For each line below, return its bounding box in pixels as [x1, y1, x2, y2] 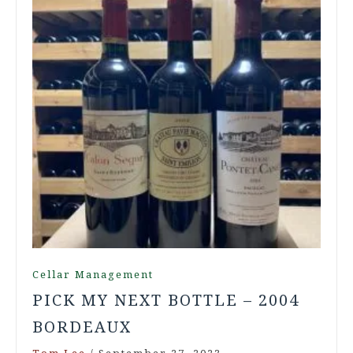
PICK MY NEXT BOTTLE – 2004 [32, 290, 299, 310]
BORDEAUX [32, 317, 132, 336]
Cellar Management [32, 268, 154, 281]
